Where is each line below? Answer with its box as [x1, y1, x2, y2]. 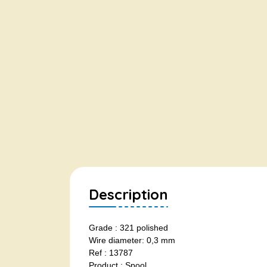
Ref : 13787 [89, 248, 133, 257]
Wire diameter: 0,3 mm [89, 235, 175, 245]
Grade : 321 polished [89, 223, 168, 232]
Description [89, 185, 168, 203]
